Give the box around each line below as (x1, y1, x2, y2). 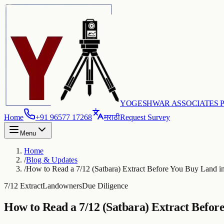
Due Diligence (82, 181, 128, 190)
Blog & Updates (26, 155, 77, 164)
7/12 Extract (4, 181, 42, 190)
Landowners (42, 181, 82, 190)
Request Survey (120, 113, 170, 121)
